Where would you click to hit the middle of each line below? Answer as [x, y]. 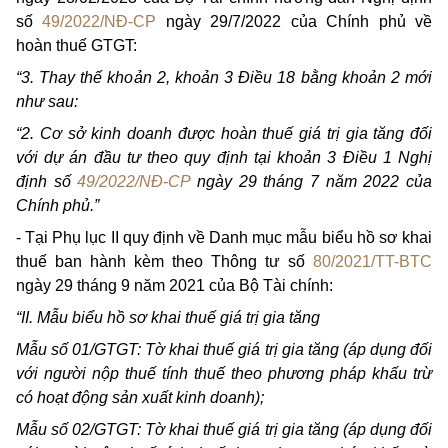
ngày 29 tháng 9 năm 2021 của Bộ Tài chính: [174, 285]
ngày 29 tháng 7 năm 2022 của [311, 181]
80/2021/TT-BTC [372, 261]
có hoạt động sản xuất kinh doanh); [140, 397]
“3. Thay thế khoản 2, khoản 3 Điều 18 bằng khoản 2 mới [224, 77]
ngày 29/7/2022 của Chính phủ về [294, 21]
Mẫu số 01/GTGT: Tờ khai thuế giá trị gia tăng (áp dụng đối [224, 349]
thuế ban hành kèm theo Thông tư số [164, 261]
